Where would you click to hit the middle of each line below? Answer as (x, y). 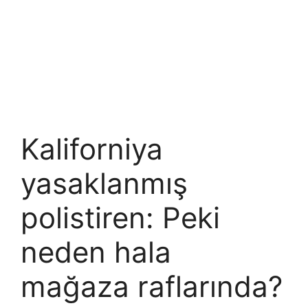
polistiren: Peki (120, 218)
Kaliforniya (92, 149)
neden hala (96, 252)
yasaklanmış (104, 184)
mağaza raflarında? (152, 287)
